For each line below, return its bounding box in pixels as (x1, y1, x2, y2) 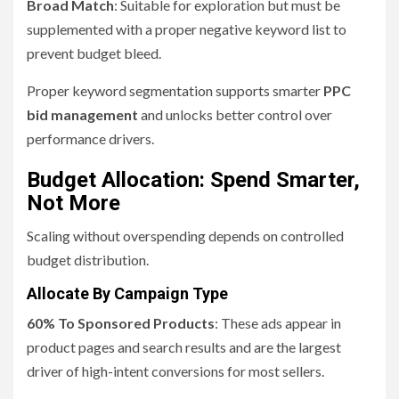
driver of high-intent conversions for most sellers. (27, 362, 324, 380)
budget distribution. (27, 251, 149, 269)
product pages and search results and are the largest (27, 338, 341, 356)
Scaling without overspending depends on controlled (27, 227, 344, 245)
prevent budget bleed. (27, 45, 161, 62)
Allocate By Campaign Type (27, 284, 228, 304)
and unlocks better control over (138, 106, 332, 124)
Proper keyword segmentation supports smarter (27, 82, 323, 100)
